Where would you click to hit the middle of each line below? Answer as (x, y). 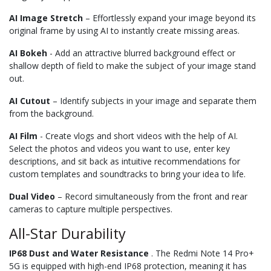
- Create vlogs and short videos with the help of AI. (138, 135)
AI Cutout (30, 100)
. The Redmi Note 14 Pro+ (201, 253)
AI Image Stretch (46, 18)
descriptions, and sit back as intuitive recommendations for (125, 161)
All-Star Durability (67, 233)
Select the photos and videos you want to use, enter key (119, 148)
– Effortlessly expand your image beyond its (169, 18)
